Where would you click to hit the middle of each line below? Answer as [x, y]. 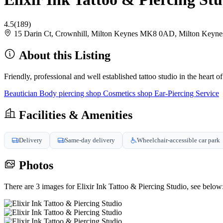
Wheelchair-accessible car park [178, 140]
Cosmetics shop [129, 93]
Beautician [22, 93]
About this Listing [63, 55]
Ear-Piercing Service [187, 93]
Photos [35, 166]
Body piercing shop [71, 93]
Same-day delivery [90, 140]
